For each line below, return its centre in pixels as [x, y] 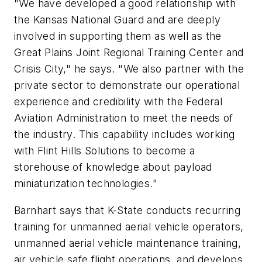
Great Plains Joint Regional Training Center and [129, 52]
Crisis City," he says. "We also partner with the [129, 68]
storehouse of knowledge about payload [113, 167]
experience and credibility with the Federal [118, 101]
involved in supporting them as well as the [118, 36]
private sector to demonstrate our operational [127, 85]
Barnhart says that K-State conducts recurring [127, 210]
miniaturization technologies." [86, 183]
